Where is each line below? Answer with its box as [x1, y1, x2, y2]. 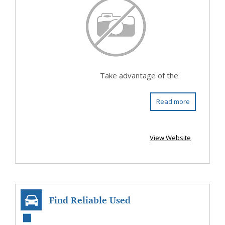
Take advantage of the [100, 70, 178, 80]
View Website [150, 133, 191, 142]
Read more [156, 97, 190, 106]
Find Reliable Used [49, 191, 131, 208]
